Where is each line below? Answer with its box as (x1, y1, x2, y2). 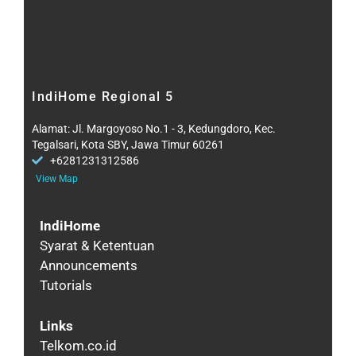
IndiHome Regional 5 (32, 89, 174, 105)
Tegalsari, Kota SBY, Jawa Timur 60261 (32, 138, 224, 152)
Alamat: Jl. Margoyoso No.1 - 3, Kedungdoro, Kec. (32, 122, 276, 136)
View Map (36, 173, 78, 185)
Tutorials (40, 277, 92, 294)
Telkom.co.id (40, 337, 117, 354)
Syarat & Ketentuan (40, 238, 154, 254)
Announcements (40, 257, 137, 274)
